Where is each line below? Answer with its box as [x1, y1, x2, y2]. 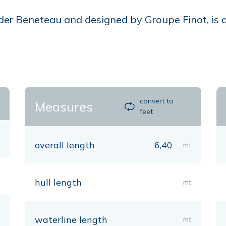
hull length [35, 177, 82, 188]
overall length [35, 139, 95, 151]
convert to [140, 96, 174, 105]
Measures [35, 98, 93, 115]
